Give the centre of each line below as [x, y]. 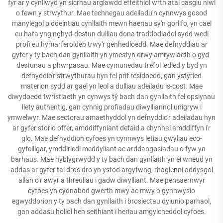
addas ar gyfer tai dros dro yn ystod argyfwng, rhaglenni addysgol [111, 169]
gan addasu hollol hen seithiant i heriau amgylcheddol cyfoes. [111, 211]
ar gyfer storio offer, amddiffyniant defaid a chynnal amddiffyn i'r [111, 128]
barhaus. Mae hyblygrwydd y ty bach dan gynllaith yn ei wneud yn [111, 159]
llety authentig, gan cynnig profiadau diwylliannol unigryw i [111, 107]
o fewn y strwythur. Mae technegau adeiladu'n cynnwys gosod [111, 13]
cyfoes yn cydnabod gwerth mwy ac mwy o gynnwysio [111, 190]
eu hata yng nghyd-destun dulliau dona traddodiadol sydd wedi [111, 34]
